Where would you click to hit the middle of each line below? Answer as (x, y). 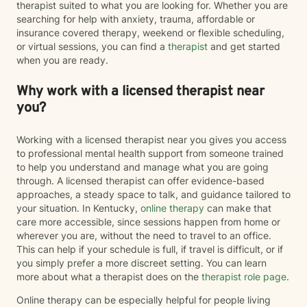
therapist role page (243, 277)
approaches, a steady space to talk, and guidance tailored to (153, 194)
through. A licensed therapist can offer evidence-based (140, 181)
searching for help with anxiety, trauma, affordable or (136, 19)
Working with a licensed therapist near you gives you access (151, 139)
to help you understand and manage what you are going (143, 167)
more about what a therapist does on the (108, 277)
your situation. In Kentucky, (77, 208)
